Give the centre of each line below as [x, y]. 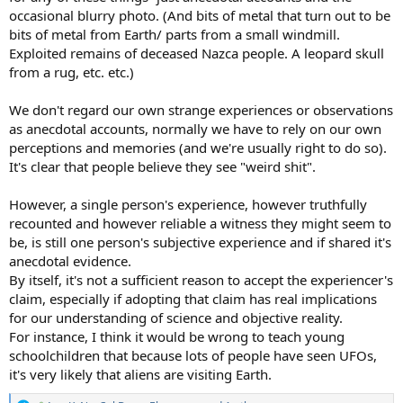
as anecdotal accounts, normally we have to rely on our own [195, 128]
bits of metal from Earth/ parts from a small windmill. [175, 34]
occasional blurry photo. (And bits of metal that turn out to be [200, 15]
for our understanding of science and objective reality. [176, 317]
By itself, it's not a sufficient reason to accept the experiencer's [201, 279]
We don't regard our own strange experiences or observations [201, 109]
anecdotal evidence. [70, 260]
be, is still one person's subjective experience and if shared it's [200, 242]
